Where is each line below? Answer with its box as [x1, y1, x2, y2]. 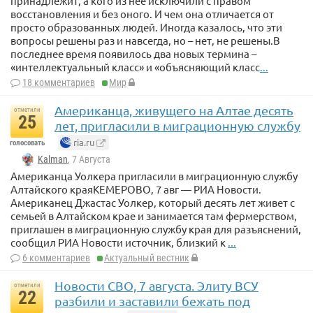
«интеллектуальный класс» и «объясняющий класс [10, 60, 260, 74]
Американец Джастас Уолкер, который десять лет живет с [10, 195, 295, 209]
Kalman [38, 154, 68, 166]
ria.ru [71, 136, 94, 149]
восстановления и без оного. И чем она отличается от [10, 7, 274, 21]
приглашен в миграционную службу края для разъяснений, [10, 221, 301, 235]
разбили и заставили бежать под [54, 293, 250, 308]
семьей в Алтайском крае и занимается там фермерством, [10, 208, 297, 222]
